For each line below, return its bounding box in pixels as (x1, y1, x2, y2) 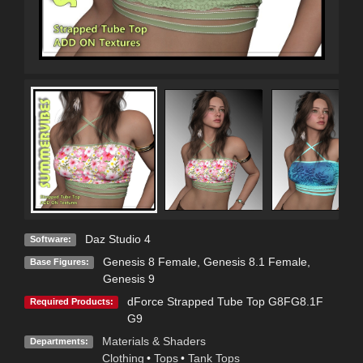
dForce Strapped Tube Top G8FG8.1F (126, 295, 323, 309)
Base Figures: (29, 257, 89, 267)
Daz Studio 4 (84, 233, 151, 246)
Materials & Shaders (101, 335, 206, 348)
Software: (29, 234, 71, 245)
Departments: (29, 336, 88, 347)
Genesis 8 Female (102, 255, 197, 269)
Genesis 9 (102, 272, 155, 286)
